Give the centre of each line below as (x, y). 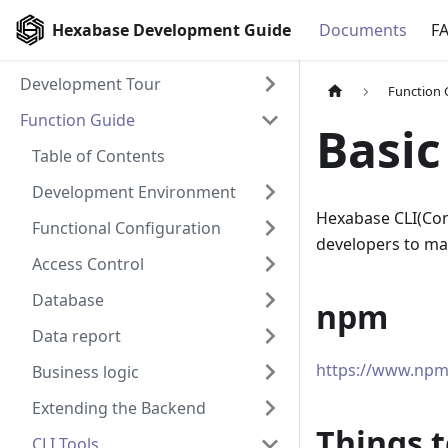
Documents (363, 30)
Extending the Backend (119, 408)
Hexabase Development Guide (172, 30)
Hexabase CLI (366, 218)
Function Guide (77, 120)
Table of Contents (98, 156)
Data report (76, 336)
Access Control (88, 264)
